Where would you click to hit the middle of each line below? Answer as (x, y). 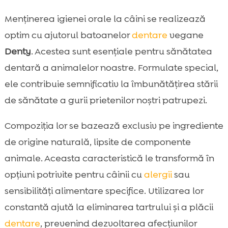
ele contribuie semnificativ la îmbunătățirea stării (111, 84)
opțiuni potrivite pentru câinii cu (74, 175)
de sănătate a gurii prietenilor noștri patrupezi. (106, 101)
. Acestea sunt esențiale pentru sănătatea (121, 52)
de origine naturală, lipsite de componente (97, 142)
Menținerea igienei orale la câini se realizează (105, 19)
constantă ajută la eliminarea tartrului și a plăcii (109, 207)
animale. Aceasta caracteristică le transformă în (109, 159)
